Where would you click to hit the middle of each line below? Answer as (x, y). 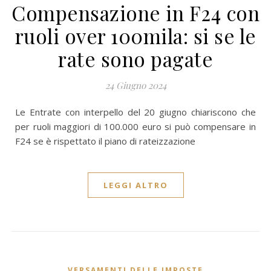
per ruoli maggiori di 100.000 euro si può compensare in (135, 126)
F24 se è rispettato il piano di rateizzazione (105, 141)
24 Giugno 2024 (135, 85)
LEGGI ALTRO (135, 185)
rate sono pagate (135, 59)
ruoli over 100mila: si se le (135, 36)
